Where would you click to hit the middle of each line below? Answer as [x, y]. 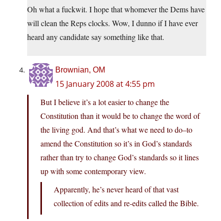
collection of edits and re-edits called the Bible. [126, 203]
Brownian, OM [80, 70]
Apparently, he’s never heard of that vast [116, 189]
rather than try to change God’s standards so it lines [120, 157]
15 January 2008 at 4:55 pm [105, 84]
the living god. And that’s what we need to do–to [116, 130]
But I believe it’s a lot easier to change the [105, 102]
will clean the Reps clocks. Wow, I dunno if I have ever [112, 23]
